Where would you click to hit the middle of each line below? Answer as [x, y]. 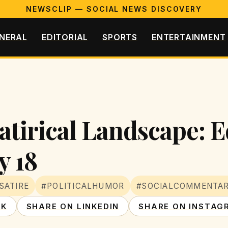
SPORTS [120, 37]
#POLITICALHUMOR [83, 186]
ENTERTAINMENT [189, 37]
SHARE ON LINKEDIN [73, 206]
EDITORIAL [65, 37]
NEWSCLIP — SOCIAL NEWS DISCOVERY [114, 9]
